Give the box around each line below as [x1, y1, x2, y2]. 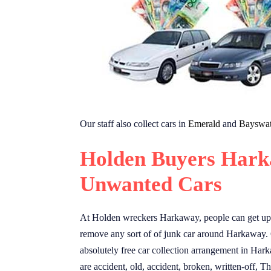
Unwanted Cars [80, 172, 222, 197]
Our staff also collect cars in [80, 119, 188, 129]
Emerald [188, 119, 220, 129]
